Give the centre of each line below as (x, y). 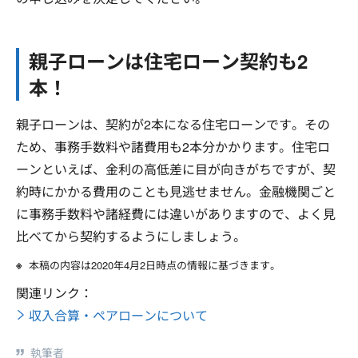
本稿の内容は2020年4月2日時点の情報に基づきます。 (155, 265)
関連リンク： (54, 293)
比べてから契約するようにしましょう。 (131, 236)
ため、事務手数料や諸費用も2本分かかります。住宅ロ (173, 147)
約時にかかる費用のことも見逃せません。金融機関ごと (176, 191)
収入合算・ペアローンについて (118, 315)
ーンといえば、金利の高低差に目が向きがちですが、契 (176, 169)
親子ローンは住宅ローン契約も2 (168, 61)
